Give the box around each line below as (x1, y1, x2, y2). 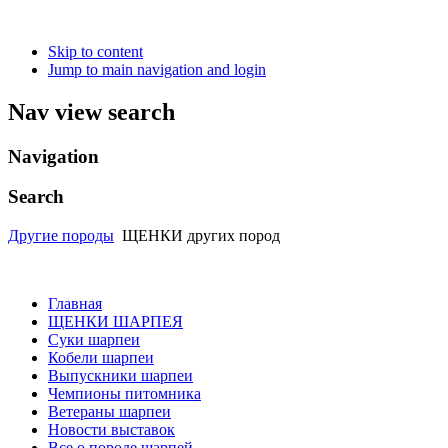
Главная (48, 295, 102, 313)
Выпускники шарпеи (48, 367, 193, 385)
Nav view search (8, 98, 175, 125)
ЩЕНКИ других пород (122, 227, 280, 245)
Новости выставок (48, 421, 175, 439)
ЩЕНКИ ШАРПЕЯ (48, 313, 183, 331)
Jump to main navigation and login (48, 60, 266, 78)
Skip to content (48, 42, 143, 60)
